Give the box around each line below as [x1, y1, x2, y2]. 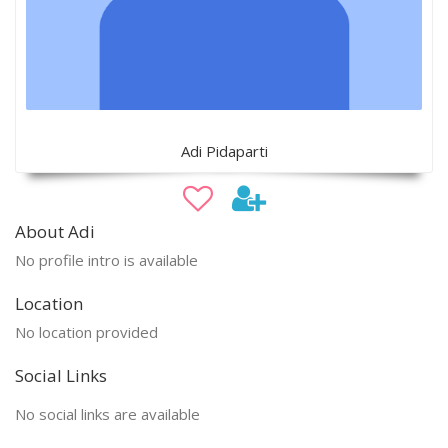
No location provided [15, 321, 158, 342]
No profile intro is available [15, 249, 198, 270]
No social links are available [15, 403, 200, 424]
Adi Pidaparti [180, 140, 268, 161]
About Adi [15, 219, 95, 243]
